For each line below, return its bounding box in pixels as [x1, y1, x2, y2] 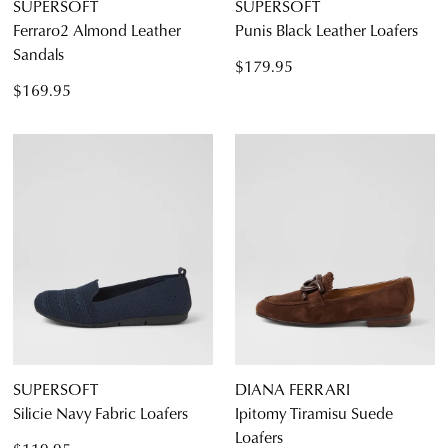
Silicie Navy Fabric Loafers [13, 401, 188, 425]
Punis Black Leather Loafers [235, 18, 418, 42]
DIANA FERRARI [235, 377, 350, 401]
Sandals [13, 42, 64, 66]
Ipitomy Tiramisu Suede [235, 401, 393, 425]
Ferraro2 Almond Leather [13, 18, 181, 42]
